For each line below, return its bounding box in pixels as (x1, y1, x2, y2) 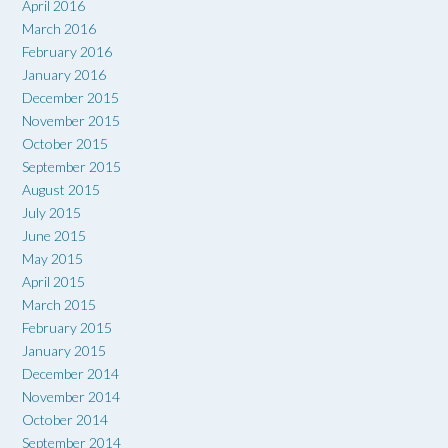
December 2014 (22, 364, 119, 382)
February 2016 (22, 42, 112, 60)
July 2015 (22, 203, 81, 221)
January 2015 (22, 341, 106, 359)
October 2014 (22, 410, 108, 428)
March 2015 (22, 295, 96, 313)
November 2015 (22, 111, 120, 129)
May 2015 (22, 249, 83, 267)
